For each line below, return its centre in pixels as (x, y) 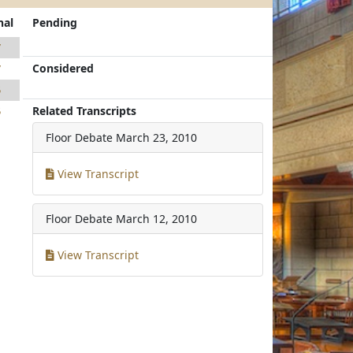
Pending (55, 22)
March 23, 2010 (157, 137)
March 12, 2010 (157, 219)
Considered (63, 68)
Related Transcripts (85, 111)
